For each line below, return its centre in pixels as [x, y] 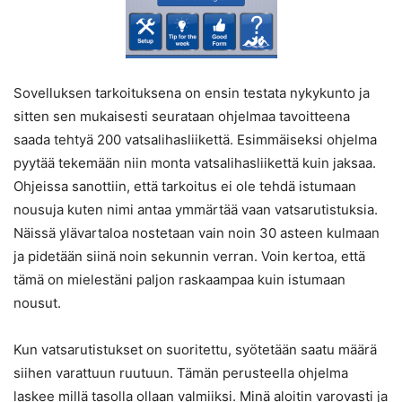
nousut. [37, 303]
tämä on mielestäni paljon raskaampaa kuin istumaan [179, 280]
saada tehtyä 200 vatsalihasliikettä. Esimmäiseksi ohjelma [195, 140]
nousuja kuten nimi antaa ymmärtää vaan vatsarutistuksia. [196, 210]
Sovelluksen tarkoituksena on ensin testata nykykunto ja [192, 93]
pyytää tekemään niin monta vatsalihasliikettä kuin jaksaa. [195, 163]
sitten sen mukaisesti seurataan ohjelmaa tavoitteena [182, 117]
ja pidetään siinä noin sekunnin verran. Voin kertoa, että [189, 257]
